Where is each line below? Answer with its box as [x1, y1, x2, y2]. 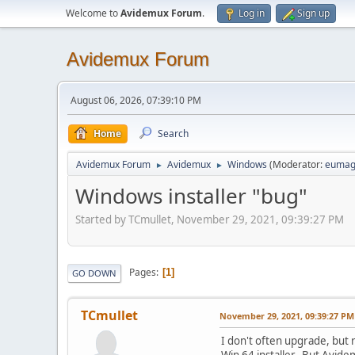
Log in [239, 6, 265, 20]
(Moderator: [269, 158, 325, 171]
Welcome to [66, 6, 120, 20]
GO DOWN [72, 266, 116, 279]
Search [158, 127, 189, 140]
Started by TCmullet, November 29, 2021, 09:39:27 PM [75, 212, 344, 227]
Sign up [297, 6, 330, 20]
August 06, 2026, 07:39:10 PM [71, 94, 201, 107]
